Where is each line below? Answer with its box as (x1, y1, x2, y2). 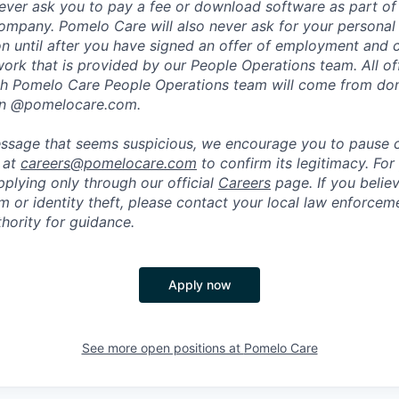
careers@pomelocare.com (20, 154, 197, 173)
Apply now (167, 277, 232, 293)
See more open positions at (81, 340, 244, 356)
